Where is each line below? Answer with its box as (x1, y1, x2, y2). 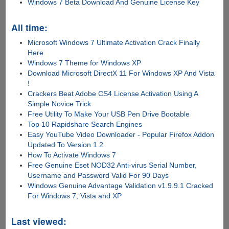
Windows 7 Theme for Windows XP (28, 59, 142, 67)
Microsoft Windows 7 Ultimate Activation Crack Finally (28, 38, 200, 47)
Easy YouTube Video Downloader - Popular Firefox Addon (28, 130, 215, 139)
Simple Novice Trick (28, 100, 91, 108)
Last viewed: (11, 215, 66, 228)
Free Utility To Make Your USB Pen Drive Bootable (28, 110, 190, 119)
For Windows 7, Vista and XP (28, 192, 122, 200)
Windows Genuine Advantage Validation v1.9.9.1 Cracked (28, 181, 214, 190)
